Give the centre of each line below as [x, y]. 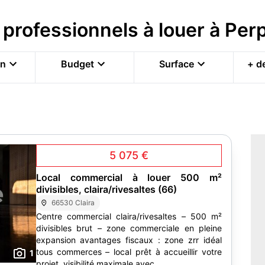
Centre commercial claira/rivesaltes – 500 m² [129, 216]
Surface [176, 64]
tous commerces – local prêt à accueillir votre [129, 252]
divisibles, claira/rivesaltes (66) [106, 189]
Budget [78, 64]
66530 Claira [73, 203]
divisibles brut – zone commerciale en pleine [129, 228]
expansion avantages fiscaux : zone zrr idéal [58, 240]
